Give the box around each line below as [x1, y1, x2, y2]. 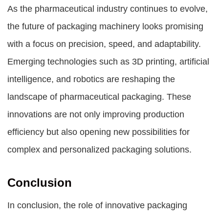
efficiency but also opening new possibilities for [7, 127, 190, 137]
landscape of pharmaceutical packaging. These [7, 92, 191, 102]
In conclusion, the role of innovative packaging [7, 200, 187, 210]
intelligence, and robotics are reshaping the [7, 74, 175, 84]
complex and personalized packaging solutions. [7, 145, 192, 154]
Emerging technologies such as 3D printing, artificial [7, 57, 209, 66]
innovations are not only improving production [7, 109, 184, 119]
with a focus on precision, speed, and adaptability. [7, 39, 201, 49]
